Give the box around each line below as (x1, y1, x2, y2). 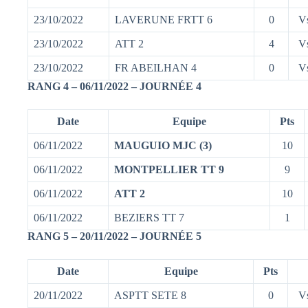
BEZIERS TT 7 (114, 211, 184, 223)
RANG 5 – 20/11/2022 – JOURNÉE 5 (27, 230, 201, 242)
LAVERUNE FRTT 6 (115, 13, 212, 25)
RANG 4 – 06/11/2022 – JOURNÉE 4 (27, 80, 201, 92)
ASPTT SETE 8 (114, 289, 186, 301)
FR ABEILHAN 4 (115, 61, 197, 74)
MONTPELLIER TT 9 (114, 163, 224, 175)
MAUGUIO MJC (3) (114, 139, 212, 151)
